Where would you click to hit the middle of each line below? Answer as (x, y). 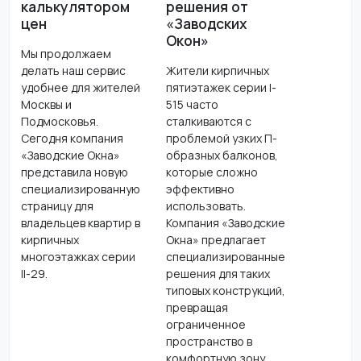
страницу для (57, 205)
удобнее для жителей (80, 87)
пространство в (209, 341)
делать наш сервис (73, 70)
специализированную (80, 189)
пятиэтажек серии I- (221, 87)
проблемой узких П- (221, 138)
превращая (197, 307)
